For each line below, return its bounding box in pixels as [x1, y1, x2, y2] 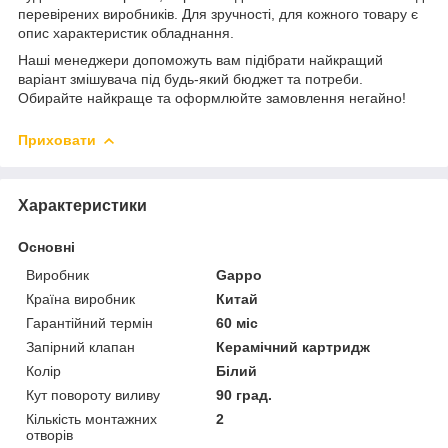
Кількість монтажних [26, 410, 157, 427]
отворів [26, 426, 73, 443]
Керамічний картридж [216, 338, 371, 355]
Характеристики [18, 196, 147, 214]
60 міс [216, 314, 259, 331]
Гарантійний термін [26, 314, 153, 331]
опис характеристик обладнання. [18, 25, 234, 42]
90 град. [216, 386, 273, 403]
